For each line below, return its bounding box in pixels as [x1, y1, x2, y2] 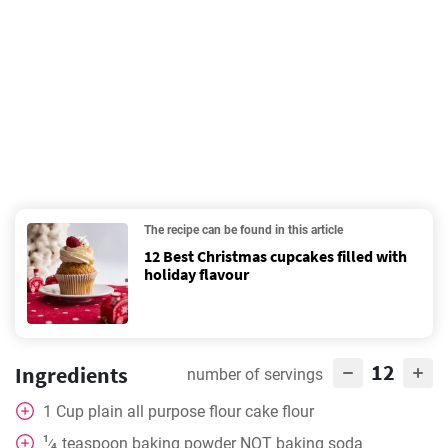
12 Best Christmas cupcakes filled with [144, 246, 407, 266]
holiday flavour [144, 264, 249, 284]
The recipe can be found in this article [144, 223, 343, 237]
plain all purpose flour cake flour [88, 402, 314, 421]
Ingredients [15, 361, 128, 389]
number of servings [187, 365, 323, 384]
